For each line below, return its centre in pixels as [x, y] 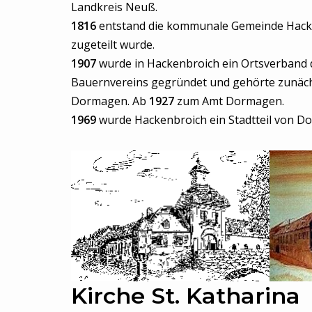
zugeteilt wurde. [113, 45]
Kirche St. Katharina [186, 296]
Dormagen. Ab [110, 101]
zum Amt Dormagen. [229, 101]
